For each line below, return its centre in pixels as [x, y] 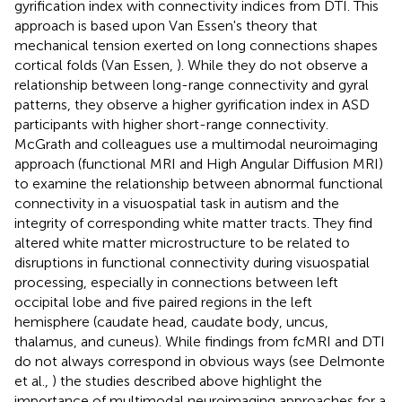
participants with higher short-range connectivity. [171, 124]
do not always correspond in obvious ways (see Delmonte [200, 361]
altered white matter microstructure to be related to [182, 242]
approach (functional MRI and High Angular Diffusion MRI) [199, 163]
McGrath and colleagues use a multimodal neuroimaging [196, 144]
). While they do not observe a [272, 65]
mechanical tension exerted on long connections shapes [196, 45]
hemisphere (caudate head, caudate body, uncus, [171, 321]
